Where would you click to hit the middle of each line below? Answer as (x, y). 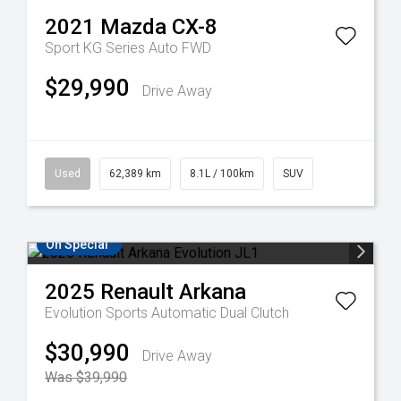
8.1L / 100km (222, 173)
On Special (77, 244)
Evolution (75, 312)
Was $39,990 (86, 377)
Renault (137, 291)
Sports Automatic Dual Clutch (197, 312)
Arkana (213, 291)
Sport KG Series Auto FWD (128, 47)
